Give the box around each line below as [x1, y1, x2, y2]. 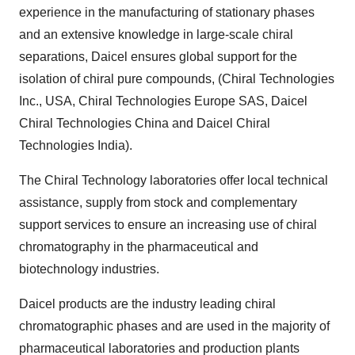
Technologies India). [19, 139, 132, 152]
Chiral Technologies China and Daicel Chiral [19, 116, 270, 130]
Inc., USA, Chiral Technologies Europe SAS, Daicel [19, 94, 307, 108]
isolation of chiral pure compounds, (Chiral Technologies [19, 72, 334, 86]
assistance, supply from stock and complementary [19, 196, 297, 209]
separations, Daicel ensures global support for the [19, 50, 297, 63]
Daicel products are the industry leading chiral [19, 297, 276, 311]
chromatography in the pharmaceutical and [19, 240, 258, 254]
